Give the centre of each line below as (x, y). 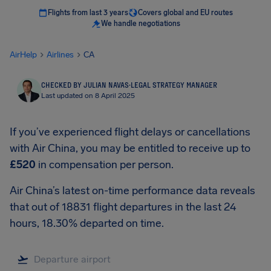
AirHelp (23, 55)
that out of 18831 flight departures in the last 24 (123, 207)
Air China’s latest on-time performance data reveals (132, 191)
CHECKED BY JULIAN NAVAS (85, 85)
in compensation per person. (105, 165)
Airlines (60, 55)
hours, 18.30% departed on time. (87, 223)
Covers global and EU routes (185, 13)
